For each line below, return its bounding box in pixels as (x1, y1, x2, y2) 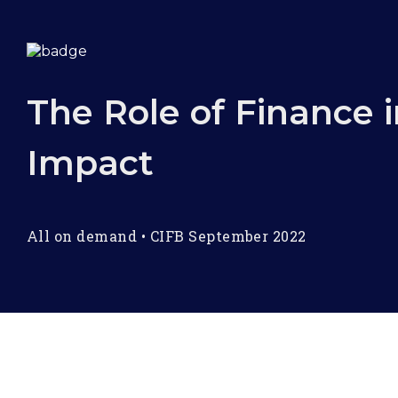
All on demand (27, 227, 138, 246)
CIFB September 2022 (149, 227, 306, 246)
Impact (27, 142, 154, 185)
